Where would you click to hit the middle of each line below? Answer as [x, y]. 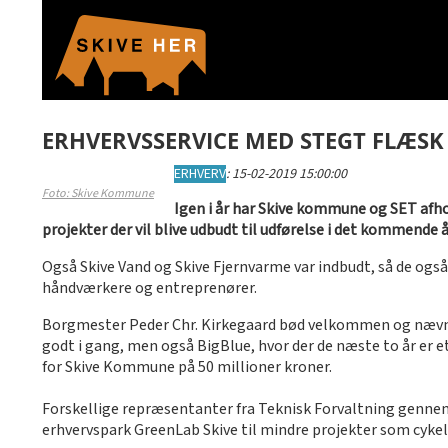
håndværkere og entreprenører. [149, 288]
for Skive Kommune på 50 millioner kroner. [187, 367]
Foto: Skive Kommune [98, 193]
